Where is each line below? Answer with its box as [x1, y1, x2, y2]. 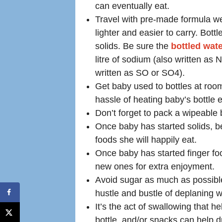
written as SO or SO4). [95, 68, 185, 78]
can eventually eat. [95, 1, 169, 11]
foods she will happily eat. [95, 135, 197, 145]
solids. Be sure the [95, 41, 171, 52]
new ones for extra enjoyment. [95, 162, 215, 172]
